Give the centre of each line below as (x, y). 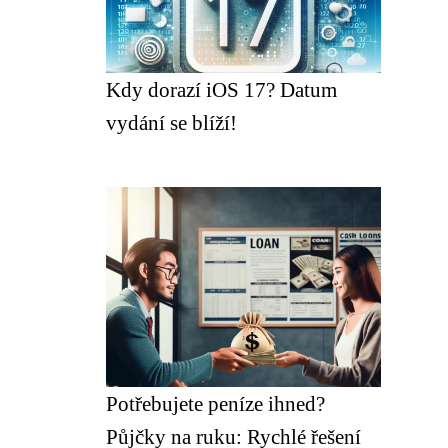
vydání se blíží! (171, 122)
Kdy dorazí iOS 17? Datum (221, 89)
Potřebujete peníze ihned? (215, 403)
